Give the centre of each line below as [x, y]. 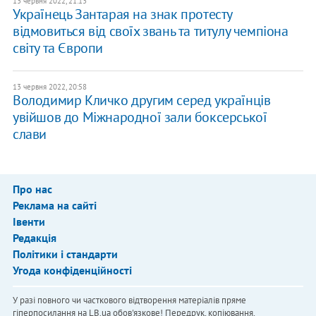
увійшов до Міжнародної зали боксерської [140, 117]
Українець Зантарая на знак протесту [122, 14]
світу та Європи [57, 48]
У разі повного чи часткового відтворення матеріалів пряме [129, 300]
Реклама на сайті [54, 206]
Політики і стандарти [65, 254]
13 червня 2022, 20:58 [49, 87]
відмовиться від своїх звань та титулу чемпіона [150, 31]
